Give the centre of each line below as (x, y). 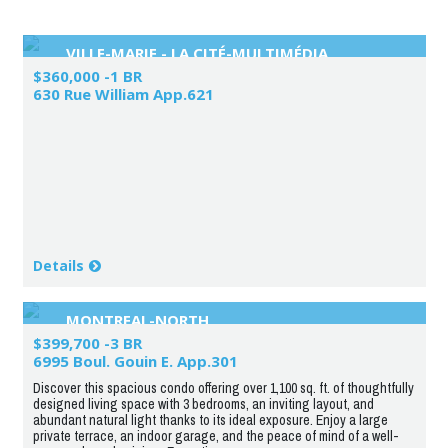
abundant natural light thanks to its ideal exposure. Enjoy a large (210, 419)
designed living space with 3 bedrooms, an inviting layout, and (203, 403)
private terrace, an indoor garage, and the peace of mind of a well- (215, 435)
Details (58, 265)
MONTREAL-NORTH (137, 319)
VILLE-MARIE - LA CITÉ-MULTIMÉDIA (196, 52)
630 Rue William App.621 (123, 93)
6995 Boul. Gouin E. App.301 (135, 360)
